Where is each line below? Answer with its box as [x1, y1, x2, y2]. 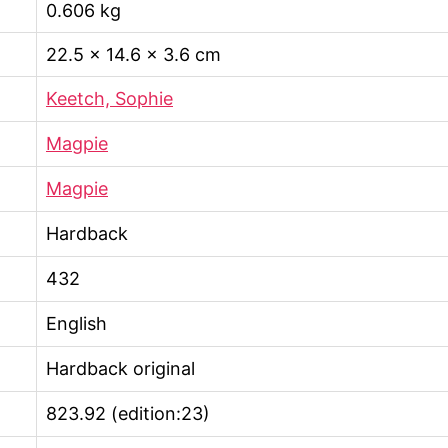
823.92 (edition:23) [46, 402, 210, 424]
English [46, 312, 107, 334]
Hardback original [46, 357, 195, 379]
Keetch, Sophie [46, 87, 173, 109]
